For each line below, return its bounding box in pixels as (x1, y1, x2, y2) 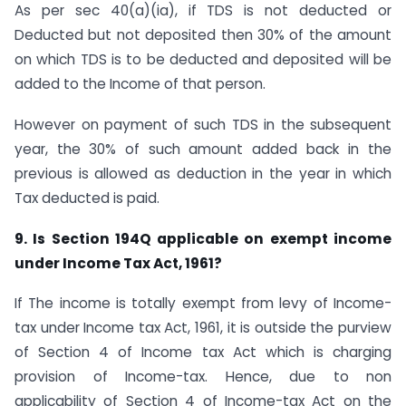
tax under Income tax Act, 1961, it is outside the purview (14, 318, 391, 338)
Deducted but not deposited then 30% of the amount (14, 24, 391, 44)
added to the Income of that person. (14, 73, 266, 93)
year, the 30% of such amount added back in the (14, 139, 391, 159)
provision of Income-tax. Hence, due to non (14, 367, 391, 387)
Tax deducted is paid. (14, 188, 159, 208)
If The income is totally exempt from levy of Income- (14, 294, 391, 314)
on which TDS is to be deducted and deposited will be (14, 49, 391, 69)
